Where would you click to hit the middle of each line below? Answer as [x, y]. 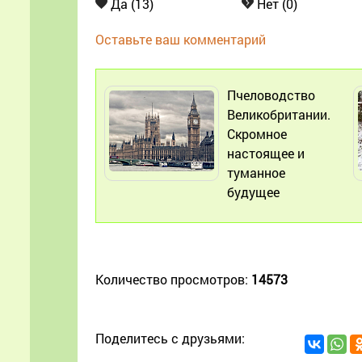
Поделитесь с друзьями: [170, 338]
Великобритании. [279, 114]
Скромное [257, 133]
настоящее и [266, 153]
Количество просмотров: [173, 279]
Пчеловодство [271, 95]
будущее [253, 192]
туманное [256, 172]
